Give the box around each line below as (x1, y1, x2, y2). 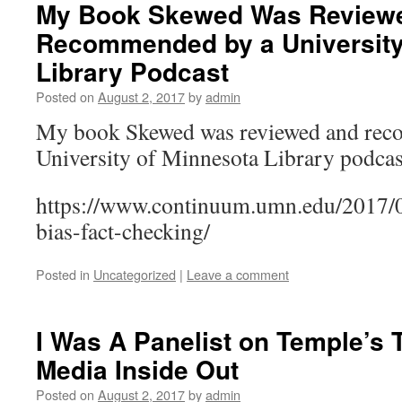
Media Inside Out (36, 351, 239, 388)
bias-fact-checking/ (36, 215, 210, 246)
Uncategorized (93, 265, 176, 284)
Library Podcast (36, 53, 229, 90)
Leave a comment (187, 265, 289, 284)
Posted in (36, 265, 90, 284)
